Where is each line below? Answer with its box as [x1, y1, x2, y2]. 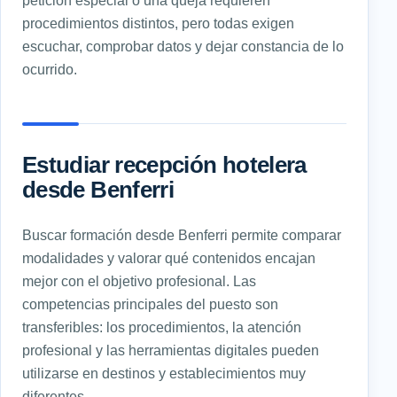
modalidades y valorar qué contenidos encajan [22, 249, 315, 266]
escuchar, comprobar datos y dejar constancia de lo [22, 37, 344, 54]
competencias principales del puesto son [22, 295, 278, 312]
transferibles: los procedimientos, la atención [22, 318, 301, 335]
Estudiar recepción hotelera [22, 152, 307, 177]
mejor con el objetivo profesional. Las [22, 272, 256, 289]
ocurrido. [22, 60, 77, 77]
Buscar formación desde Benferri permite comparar [22, 226, 341, 243]
